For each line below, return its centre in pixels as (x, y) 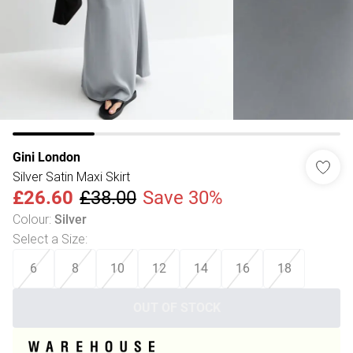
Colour (31, 219)
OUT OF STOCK (176, 308)
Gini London (46, 157)
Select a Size (49, 239)
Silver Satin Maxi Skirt (71, 176)
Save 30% (183, 198)
